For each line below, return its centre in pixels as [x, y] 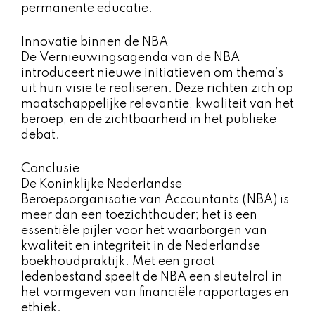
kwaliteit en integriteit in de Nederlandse [141, 246]
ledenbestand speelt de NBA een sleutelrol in [152, 277]
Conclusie [50, 168]
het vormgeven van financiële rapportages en [155, 292]
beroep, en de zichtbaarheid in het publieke [149, 119]
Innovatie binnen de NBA [95, 42]
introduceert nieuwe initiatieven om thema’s [152, 73]
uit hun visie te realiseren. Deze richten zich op [157, 88]
